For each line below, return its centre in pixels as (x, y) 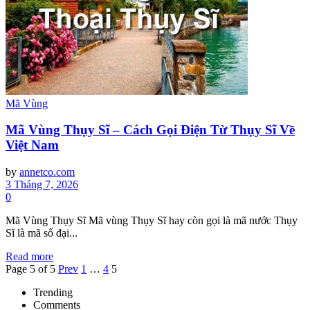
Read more (29, 256)
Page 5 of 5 (30, 269)
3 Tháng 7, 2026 (42, 184)
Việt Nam (32, 145)
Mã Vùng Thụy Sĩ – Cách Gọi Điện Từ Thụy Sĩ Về (150, 130)
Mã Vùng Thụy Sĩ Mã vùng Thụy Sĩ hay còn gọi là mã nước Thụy (152, 220)
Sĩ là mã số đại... (42, 233)
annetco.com (47, 172)
